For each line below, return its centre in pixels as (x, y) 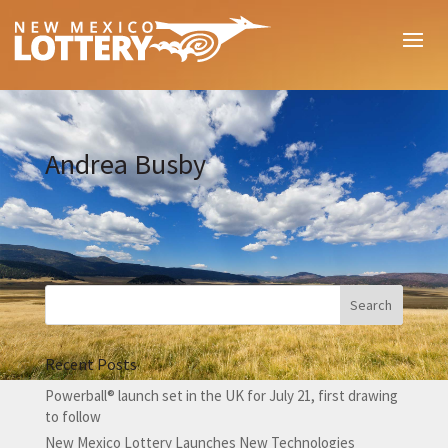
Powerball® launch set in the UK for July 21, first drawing (221, 396)
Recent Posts (90, 364)
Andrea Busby (125, 164)
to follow (72, 417)
